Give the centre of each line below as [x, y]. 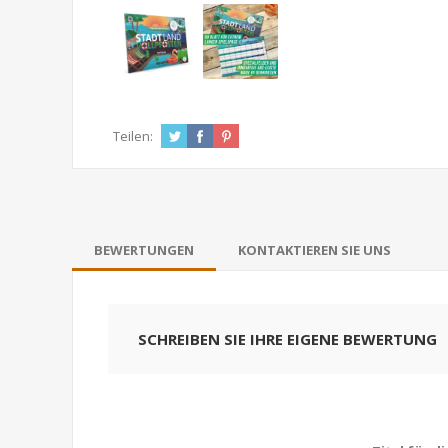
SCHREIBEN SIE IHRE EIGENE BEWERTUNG [287, 338]
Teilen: [133, 135]
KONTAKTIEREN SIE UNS [314, 249]
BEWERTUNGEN [144, 249]
